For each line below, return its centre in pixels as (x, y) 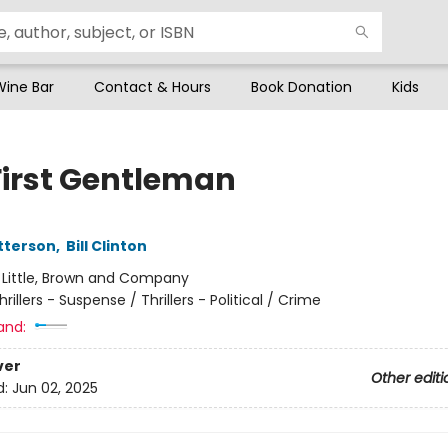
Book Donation (301, 87)
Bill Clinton (106, 246)
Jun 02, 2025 (54, 388)
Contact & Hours (152, 87)
